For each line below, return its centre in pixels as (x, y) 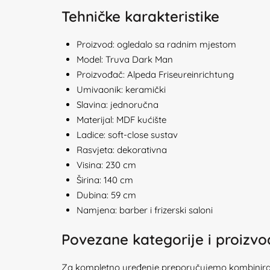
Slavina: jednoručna (118, 105)
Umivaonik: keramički (121, 89)
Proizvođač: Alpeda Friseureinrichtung (155, 74)
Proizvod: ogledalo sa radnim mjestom (156, 44)
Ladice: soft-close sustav (127, 135)
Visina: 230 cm (106, 165)
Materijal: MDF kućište (121, 120)
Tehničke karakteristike (140, 16)
